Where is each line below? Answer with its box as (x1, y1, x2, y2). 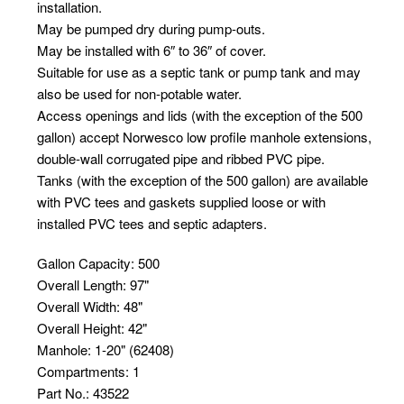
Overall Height (36, 318, 121, 338)
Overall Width (36, 297, 116, 317)
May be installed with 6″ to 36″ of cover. (36, 41, 266, 60)
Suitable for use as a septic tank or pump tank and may (36, 62, 361, 82)
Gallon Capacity (36, 253, 131, 273)
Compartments (36, 362, 125, 381)
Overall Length (36, 275, 123, 295)
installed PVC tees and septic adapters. (36, 214, 267, 234)
